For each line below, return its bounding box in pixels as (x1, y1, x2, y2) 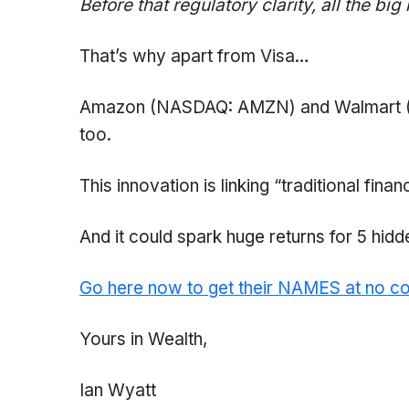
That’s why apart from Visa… (79, 46, 309, 67)
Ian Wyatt (79, 380, 156, 401)
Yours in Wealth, (79, 329, 207, 350)
